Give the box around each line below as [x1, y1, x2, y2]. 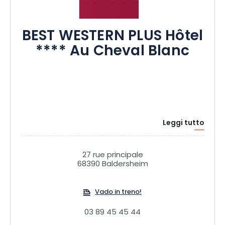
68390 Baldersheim [77, 158, 148, 171]
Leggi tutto [163, 117, 204, 129]
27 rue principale [82, 149, 143, 162]
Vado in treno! [95, 186, 142, 198]
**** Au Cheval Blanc [36, 39, 189, 64]
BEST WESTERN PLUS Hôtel [22, 24, 203, 49]
